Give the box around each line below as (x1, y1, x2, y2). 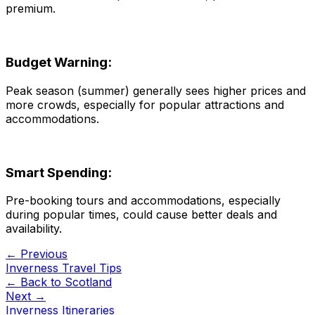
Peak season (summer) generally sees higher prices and (6, 83, 306, 98)
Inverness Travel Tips (6, 261, 122, 276)
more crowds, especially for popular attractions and (6, 97, 284, 112)
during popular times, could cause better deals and (6, 207, 277, 222)
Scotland (65, 275, 112, 290)
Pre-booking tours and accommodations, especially (6, 193, 281, 208)
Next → (6, 289, 46, 304)
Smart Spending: (6, 164, 112, 181)
